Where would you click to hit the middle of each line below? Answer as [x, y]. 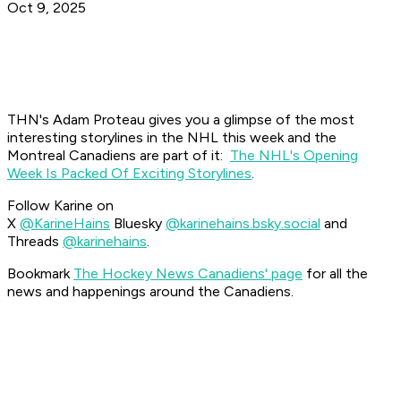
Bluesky [138, 224]
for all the [335, 274]
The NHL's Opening [294, 156]
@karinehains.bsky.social [243, 224]
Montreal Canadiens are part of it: [119, 156]
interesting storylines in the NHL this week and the [172, 138]
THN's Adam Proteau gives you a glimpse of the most [181, 120]
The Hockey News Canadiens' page [188, 274]
